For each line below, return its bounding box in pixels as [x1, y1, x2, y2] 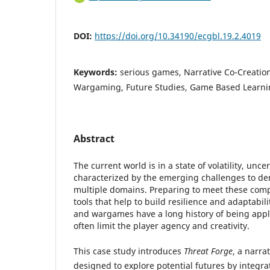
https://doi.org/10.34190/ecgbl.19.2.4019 [95, 30, 261, 42]
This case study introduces [74, 245, 184, 257]
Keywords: [74, 66, 120, 78]
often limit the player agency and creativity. [74, 220, 250, 232]
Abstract [74, 132, 115, 146]
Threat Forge [184, 245, 233, 257]
